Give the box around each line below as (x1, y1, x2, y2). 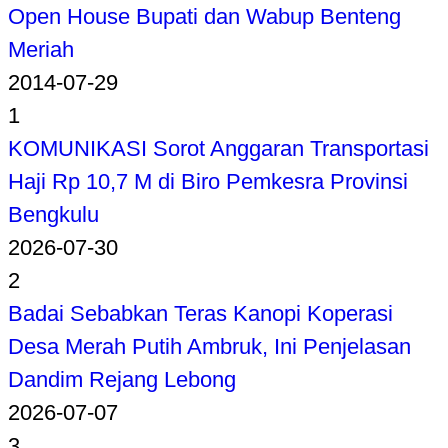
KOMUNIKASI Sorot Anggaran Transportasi (8, 135, 429, 161)
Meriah (8, 36, 74, 62)
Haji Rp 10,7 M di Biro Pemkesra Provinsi (8, 168, 408, 194)
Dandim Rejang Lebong (8, 366, 236, 392)
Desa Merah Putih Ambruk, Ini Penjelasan (8, 333, 411, 359)
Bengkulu (8, 201, 99, 227)
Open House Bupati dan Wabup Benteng (8, 3, 401, 29)
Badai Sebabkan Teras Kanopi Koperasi (8, 300, 393, 326)
